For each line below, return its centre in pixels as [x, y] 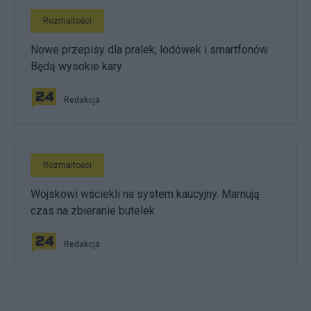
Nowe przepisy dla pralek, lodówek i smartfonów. [150, 49]
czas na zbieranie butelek [93, 210]
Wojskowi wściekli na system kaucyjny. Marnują [145, 194]
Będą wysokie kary [76, 66]
